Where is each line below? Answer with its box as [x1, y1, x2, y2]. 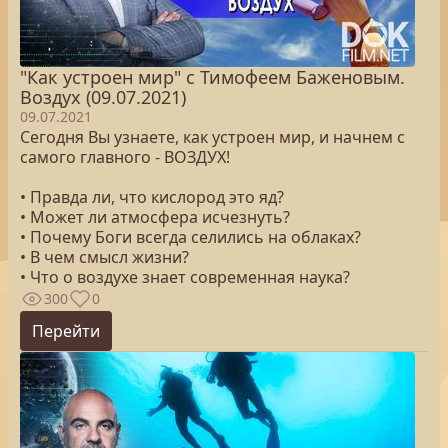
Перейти [32, 320, 100, 342]
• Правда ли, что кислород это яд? [20, 186, 284, 208]
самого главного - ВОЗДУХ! [20, 146, 230, 168]
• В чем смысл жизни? [20, 246, 189, 268]
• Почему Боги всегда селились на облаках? [20, 226, 361, 248]
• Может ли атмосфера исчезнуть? [20, 206, 290, 228]
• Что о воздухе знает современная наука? [20, 266, 350, 288]
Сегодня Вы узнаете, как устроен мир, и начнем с [20, 126, 405, 148]
